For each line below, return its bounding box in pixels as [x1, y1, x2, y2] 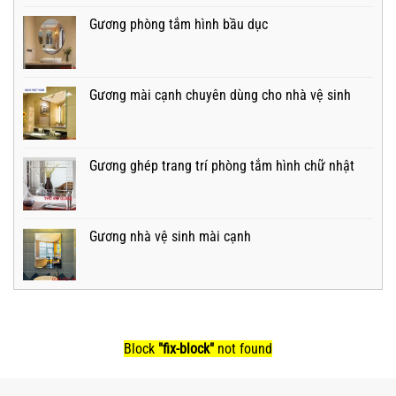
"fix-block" [158, 340, 214, 358]
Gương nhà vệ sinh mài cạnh [89, 228, 251, 246]
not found [214, 340, 272, 358]
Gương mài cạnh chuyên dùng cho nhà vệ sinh [89, 87, 351, 104]
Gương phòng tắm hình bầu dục [89, 16, 268, 34]
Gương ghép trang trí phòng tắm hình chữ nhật [89, 157, 354, 175]
